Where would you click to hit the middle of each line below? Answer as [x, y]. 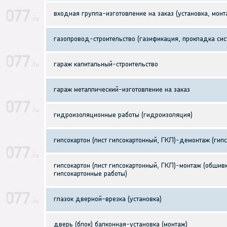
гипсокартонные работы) [90, 174]
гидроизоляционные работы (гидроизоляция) [123, 116]
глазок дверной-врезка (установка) [108, 200]
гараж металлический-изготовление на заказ [122, 90]
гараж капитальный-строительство [106, 65]
